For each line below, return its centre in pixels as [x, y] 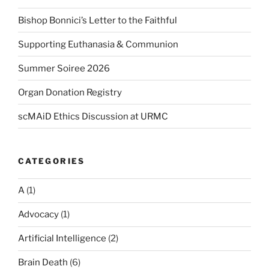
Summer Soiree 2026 [64, 68]
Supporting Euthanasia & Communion [98, 44]
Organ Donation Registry [70, 92]
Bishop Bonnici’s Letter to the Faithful [98, 20]
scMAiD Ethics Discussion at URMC [93, 116]
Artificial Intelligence [62, 239]
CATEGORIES [52, 161]
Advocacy [38, 215]
